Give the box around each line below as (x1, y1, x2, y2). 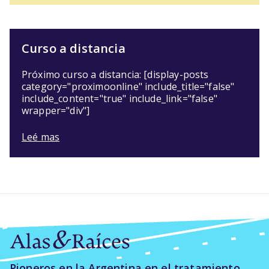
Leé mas (22, 130, 60, 144)
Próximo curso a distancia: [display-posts (22, 68, 209, 82)
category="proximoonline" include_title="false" (22, 80, 235, 94)
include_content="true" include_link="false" (22, 92, 217, 106)
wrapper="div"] (22, 104, 90, 118)
